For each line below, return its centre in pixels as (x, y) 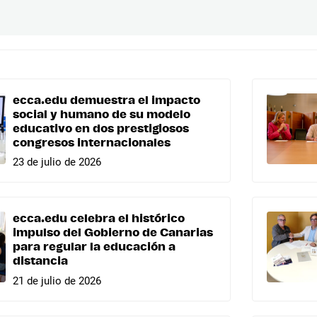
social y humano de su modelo (102, 114)
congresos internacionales (92, 143)
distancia (40, 261)
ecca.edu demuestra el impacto (106, 100)
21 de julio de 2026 (57, 281)
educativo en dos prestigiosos (101, 128)
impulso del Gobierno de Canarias (113, 233)
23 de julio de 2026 (57, 162)
